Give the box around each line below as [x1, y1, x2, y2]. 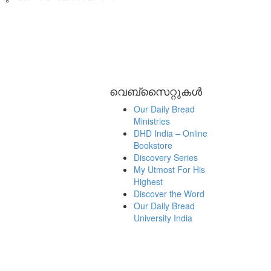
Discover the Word [134, 188, 204, 200]
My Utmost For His [134, 163, 205, 175]
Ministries [134, 115, 170, 127]
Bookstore [134, 139, 172, 151]
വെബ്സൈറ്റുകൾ [109, 83, 202, 99]
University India [134, 212, 192, 224]
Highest [134, 175, 163, 188]
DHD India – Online [134, 127, 207, 139]
